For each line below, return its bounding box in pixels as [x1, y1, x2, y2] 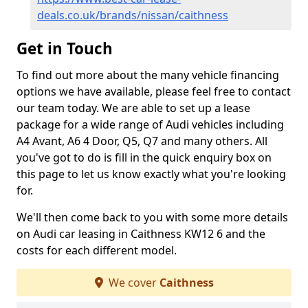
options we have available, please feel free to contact [16, 84, 291, 99]
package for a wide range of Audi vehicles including [16, 117, 284, 132]
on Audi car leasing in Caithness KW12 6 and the [16, 226, 265, 241]
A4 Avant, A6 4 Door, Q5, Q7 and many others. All [16, 133, 267, 148]
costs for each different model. [16, 243, 177, 258]
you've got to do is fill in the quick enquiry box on [16, 150, 272, 165]
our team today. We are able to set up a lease [16, 100, 250, 115]
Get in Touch [16, 38, 113, 59]
